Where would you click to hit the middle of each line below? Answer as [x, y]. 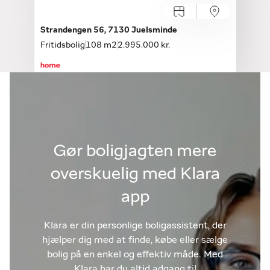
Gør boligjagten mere [135, 151]
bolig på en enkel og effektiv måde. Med [135, 254]
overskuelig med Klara [135, 174]
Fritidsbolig [62, 45]
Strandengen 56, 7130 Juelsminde [108, 30]
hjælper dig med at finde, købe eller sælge [135, 240]
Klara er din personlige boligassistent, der [135, 225]
